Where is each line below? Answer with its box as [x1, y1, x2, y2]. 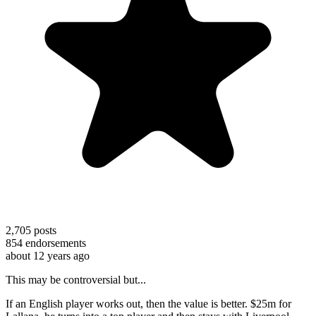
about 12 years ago [6, 249, 90, 262]
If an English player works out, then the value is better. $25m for [6, 297, 291, 310]
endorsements [23, 236, 86, 249]
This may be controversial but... [6, 273, 146, 286]
